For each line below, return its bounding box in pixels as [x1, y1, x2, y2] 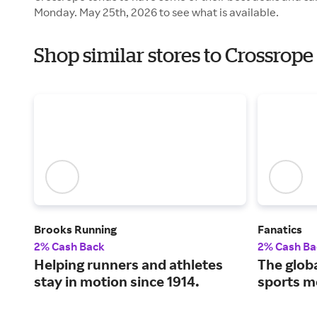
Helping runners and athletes [34, 255, 223, 274]
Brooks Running [34, 222, 117, 237]
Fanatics [258, 222, 302, 237]
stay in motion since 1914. [34, 272, 200, 291]
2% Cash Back [34, 239, 105, 254]
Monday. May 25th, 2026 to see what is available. [34, 5, 279, 19]
